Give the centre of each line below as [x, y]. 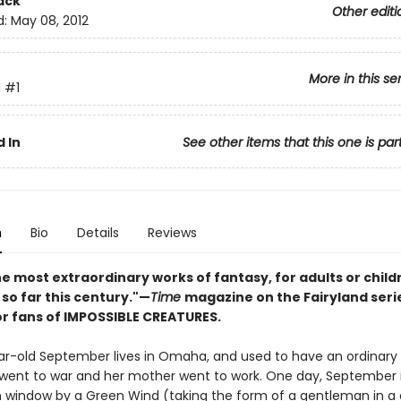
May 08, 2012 [49, 21]
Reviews [172, 233]
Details [98, 233]
